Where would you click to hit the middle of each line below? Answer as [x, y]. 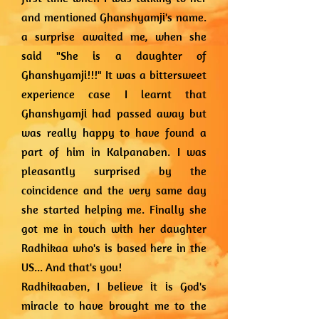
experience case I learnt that [114, 94]
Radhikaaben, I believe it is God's [114, 286]
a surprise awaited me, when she [114, 36]
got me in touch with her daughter [114, 229]
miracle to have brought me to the [114, 305]
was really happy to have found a [114, 132]
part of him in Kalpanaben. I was [114, 152]
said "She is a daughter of [114, 56]
